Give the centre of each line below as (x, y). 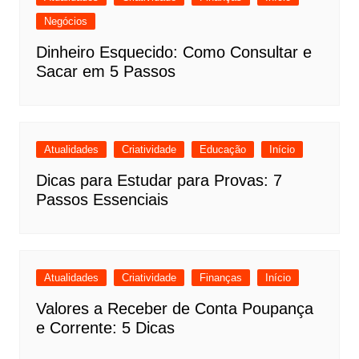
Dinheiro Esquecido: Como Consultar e (173, 52)
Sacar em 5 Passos (105, 72)
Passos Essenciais (102, 200)
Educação (222, 150)
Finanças (220, 278)
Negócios (65, 22)
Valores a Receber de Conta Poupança (174, 309)
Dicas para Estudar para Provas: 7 (159, 181)
